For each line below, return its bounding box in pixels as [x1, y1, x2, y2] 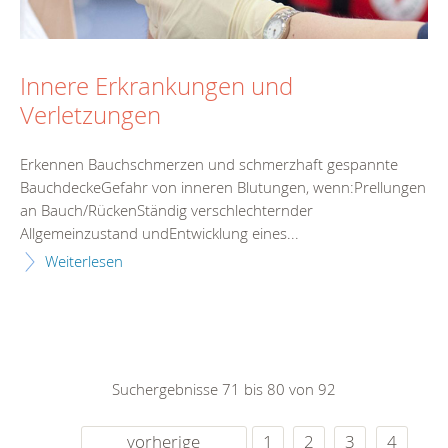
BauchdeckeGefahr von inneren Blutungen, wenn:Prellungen [20, 177, 426, 198]
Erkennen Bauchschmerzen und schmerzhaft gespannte [20, 154, 398, 175]
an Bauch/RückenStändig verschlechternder [20, 200, 313, 221]
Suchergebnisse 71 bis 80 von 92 [112, 379, 336, 400]
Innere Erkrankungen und [20, 69, 293, 102]
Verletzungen [20, 98, 161, 131]
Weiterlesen [45, 251, 123, 272]
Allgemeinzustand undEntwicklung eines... [20, 223, 299, 244]
